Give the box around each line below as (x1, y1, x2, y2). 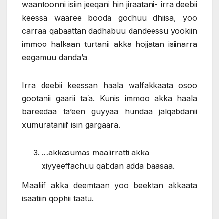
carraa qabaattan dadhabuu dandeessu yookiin (22, 25, 197, 36)
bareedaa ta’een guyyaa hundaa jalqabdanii (22, 106, 197, 116)
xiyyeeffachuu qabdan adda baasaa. (42, 160, 175, 171)
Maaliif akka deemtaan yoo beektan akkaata (22, 180, 197, 190)
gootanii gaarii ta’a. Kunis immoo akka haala (22, 93, 197, 103)
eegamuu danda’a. (22, 52, 89, 62)
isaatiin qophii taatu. (22, 193, 94, 203)
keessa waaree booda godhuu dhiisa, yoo (22, 12, 197, 22)
